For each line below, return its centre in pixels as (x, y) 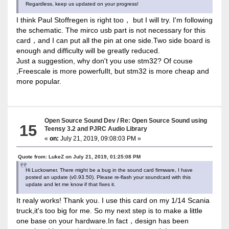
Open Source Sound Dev (80, 120)
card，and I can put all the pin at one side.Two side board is (113, 40)
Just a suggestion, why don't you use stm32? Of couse (104, 61)
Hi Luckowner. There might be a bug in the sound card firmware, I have (109, 170)
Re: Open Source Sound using (164, 120)
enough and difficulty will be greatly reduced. (88, 50)
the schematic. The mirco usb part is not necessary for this (111, 30)
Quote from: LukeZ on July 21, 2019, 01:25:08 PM (79, 156)
